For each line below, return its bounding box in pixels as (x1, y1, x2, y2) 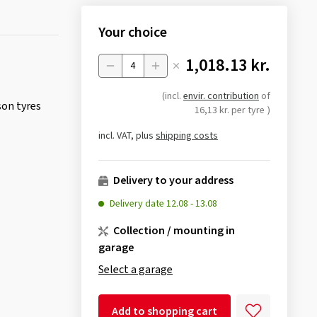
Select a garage (98, 261, 173, 277)
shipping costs (155, 128, 218, 143)
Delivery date (109, 196, 166, 211)
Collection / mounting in (110, 222, 235, 238)
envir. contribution (183, 88, 259, 103)
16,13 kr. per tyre (194, 103, 265, 117)
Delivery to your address (110, 172, 234, 188)
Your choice (98, 22, 167, 42)
